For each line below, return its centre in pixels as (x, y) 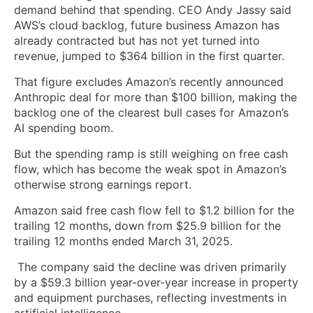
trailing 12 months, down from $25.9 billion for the (147, 225)
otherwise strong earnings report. (104, 184)
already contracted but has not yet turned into (137, 40)
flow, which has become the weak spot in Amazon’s (150, 169)
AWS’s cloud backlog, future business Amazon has (147, 25)
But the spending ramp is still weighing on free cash (151, 153)
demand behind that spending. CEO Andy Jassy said (153, 9)
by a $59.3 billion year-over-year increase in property (156, 282)
